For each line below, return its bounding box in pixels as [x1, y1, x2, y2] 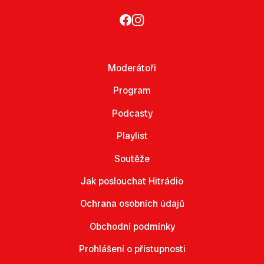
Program [113, 84, 151, 97]
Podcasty [111, 107, 153, 120]
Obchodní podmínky [89, 220, 175, 233]
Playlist [116, 130, 148, 143]
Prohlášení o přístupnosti [78, 243, 186, 256]
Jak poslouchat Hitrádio [81, 174, 183, 187]
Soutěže [114, 152, 150, 165]
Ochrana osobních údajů [80, 197, 184, 210]
